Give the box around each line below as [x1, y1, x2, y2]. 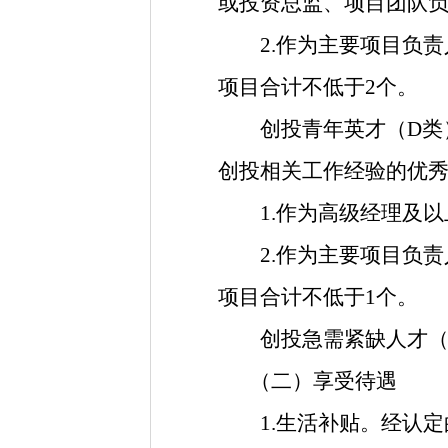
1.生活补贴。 [218, 411, 381, 435]
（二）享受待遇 [250, 369, 397, 393]
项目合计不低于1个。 [218, 285, 418, 309]
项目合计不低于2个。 [218, 75, 418, 99]
